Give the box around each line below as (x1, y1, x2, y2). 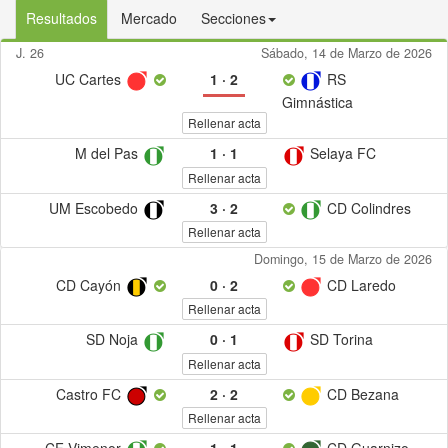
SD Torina (305, 329, 373, 350)
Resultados (26, 8, 97, 28)
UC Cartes (54, 69, 125, 89)
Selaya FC (305, 143, 376, 164)
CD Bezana (323, 383, 400, 404)
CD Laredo (323, 274, 397, 295)
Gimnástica (281, 92, 353, 113)
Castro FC (55, 383, 125, 404)
